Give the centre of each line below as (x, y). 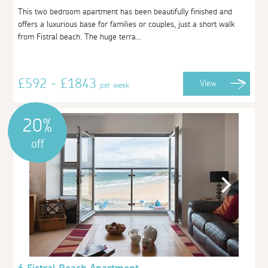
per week (115, 85)
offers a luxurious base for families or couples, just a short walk (127, 24)
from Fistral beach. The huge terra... (80, 37)
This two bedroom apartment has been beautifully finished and (125, 12)
